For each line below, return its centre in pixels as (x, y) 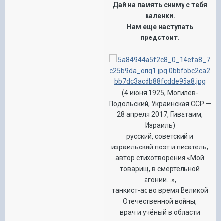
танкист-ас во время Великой (160, 190)
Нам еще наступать (160, 26)
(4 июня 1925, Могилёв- (160, 92)
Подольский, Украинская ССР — (160, 103)
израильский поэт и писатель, (160, 147)
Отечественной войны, (160, 201)
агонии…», (160, 179)
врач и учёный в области (160, 212)
